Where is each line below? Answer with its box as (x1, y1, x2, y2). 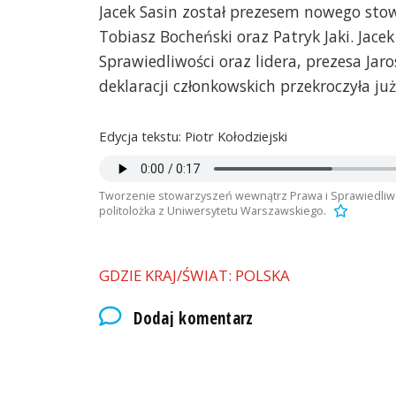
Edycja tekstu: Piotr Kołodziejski (99, 126, 287, 145)
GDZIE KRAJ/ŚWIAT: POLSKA (99, 265, 290, 286)
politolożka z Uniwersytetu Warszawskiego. (99, 202, 326, 218)
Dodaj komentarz (133, 306, 254, 330)
